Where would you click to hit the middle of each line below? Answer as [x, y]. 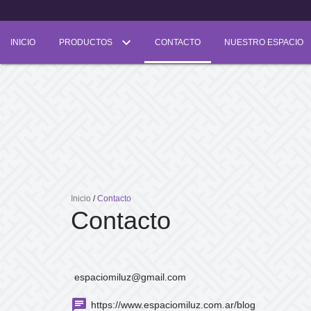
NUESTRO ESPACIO [265, 42]
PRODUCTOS [87, 42]
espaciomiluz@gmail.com [130, 277]
